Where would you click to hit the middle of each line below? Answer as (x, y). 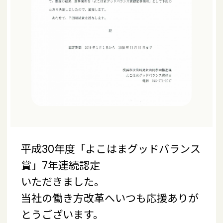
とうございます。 (62, 215)
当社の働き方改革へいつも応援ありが (110, 198)
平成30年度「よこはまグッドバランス (111, 149)
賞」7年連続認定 (60, 165)
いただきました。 (63, 182)
